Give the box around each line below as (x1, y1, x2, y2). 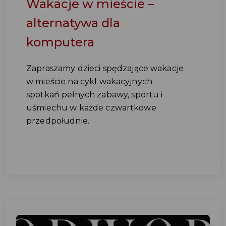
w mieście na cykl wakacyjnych (26, 77, 153, 86)
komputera (26, 35, 94, 49)
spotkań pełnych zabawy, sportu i (26, 90, 163, 99)
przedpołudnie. (26, 116, 94, 126)
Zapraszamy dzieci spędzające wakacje (26, 64, 184, 73)
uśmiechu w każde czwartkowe (26, 103, 156, 112)
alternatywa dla (26, 16, 120, 30)
